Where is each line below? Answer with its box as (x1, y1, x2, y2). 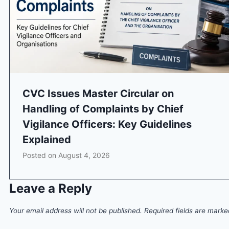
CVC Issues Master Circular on (22, 87, 174, 100)
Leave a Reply (9, 180, 92, 196)
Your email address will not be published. (9, 206, 142, 215)
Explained (22, 133, 71, 146)
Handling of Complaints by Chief (22, 102, 184, 115)
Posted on (22, 150, 58, 159)
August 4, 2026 (58, 150, 110, 159)
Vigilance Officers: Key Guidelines (22, 118, 192, 130)
